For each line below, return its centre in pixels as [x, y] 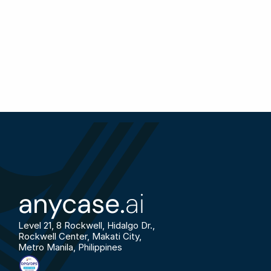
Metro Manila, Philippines [70, 247]
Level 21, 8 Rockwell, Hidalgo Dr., [87, 225]
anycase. [72, 204]
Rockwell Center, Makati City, [80, 236]
